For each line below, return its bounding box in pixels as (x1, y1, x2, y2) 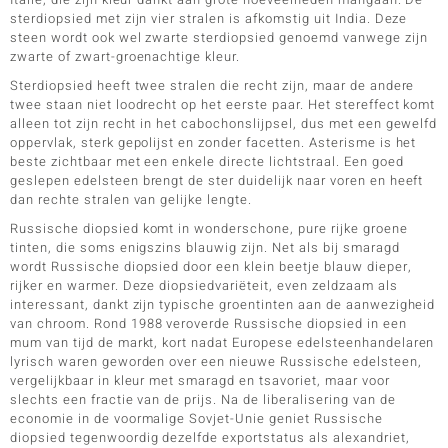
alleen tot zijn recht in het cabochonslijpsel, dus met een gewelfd (10, 113, 438, 133)
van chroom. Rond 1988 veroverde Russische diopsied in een (10, 313, 407, 333)
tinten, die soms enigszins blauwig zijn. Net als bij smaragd (10, 237, 400, 257)
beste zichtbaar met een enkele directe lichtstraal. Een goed (10, 151, 404, 171)
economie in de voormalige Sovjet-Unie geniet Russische (10, 408, 383, 428)
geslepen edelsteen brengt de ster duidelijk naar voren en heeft (10, 170, 424, 190)
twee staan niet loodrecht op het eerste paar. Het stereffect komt (10, 94, 436, 114)
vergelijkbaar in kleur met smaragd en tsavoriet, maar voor (10, 370, 390, 390)
